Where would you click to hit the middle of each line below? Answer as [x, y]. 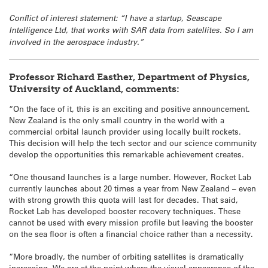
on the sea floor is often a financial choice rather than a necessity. [131, 234]
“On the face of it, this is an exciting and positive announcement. [130, 108]
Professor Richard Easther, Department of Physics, [129, 77]
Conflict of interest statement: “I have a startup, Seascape [115, 18]
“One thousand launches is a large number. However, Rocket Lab [130, 177]
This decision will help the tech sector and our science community [133, 142]
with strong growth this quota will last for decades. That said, [124, 200]
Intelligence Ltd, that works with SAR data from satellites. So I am [131, 30]
